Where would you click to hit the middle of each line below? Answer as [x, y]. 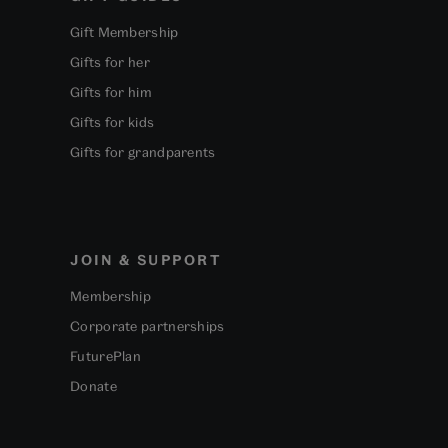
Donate [93, 385]
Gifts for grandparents [143, 151]
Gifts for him [111, 91]
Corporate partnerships [147, 325]
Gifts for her [110, 61]
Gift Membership [124, 31]
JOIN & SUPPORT [145, 259]
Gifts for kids [112, 121]
